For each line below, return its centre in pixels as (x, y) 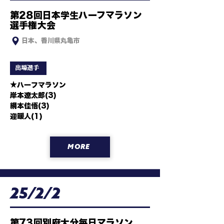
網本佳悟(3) (30, 106)
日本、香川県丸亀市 (51, 41)
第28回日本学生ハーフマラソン (76, 15)
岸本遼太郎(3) (33, 95)
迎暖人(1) (26, 116)
